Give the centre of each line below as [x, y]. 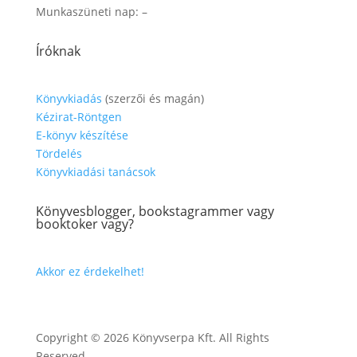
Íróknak [58, 51]
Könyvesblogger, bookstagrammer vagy [155, 211]
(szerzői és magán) [153, 98]
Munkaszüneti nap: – [91, 12]
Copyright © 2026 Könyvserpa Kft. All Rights [152, 337]
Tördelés [59, 153]
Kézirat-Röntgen [78, 117]
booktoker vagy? [84, 224]
